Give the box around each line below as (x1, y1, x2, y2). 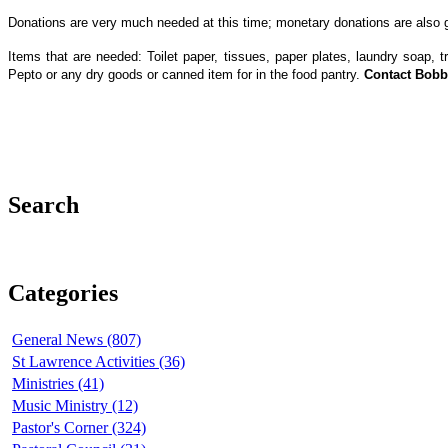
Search (8, 192, 79, 219)
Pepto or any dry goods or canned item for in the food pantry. (8, 67, 364, 82)
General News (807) (12, 331, 141, 349)
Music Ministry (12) (12, 397, 138, 415)
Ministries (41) (12, 375, 104, 393)
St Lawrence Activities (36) (12, 353, 185, 371)
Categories (8, 280, 118, 307)
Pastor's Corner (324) (12, 419, 146, 437)
